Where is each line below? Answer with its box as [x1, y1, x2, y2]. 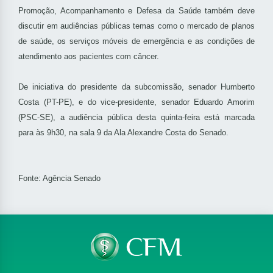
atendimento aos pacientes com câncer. [18, 52, 159, 62]
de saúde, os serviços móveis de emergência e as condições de [18, 37, 255, 46]
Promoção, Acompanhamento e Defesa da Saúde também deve [18, 6, 255, 16]
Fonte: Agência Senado [18, 174, 101, 183]
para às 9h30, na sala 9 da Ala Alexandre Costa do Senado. [18, 128, 229, 138]
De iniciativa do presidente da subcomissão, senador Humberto [18, 82, 255, 92]
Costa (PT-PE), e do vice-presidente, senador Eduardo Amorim [18, 97, 255, 107]
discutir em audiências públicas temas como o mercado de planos [18, 21, 255, 31]
